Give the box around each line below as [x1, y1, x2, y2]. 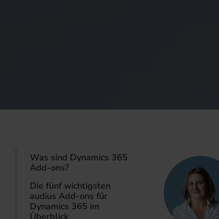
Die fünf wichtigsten [30, 180, 110, 192]
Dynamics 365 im [30, 200, 100, 212]
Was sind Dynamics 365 [30, 152, 128, 163]
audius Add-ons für [30, 190, 108, 202]
